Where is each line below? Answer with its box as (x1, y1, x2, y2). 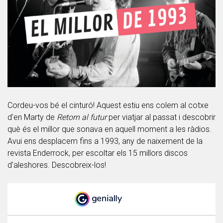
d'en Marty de (7, 112, 57, 122)
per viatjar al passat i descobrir (107, 112, 216, 122)
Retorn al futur (57, 112, 107, 122)
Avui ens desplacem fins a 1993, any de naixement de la (7, 136, 203, 146)
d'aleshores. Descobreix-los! (7, 160, 106, 170)
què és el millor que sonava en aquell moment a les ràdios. (7, 124, 212, 134)
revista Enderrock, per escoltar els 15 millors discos (7, 148, 188, 158)
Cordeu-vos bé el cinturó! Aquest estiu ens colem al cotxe (7, 100, 209, 110)
